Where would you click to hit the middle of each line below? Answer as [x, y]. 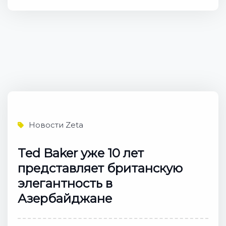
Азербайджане [65, 199]
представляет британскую [100, 168]
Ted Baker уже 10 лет [81, 153]
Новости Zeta [56, 125]
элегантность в [65, 183]
